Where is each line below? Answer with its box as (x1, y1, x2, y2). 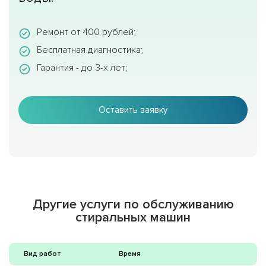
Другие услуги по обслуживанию (32, 197, 234, 213)
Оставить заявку (99, 104, 167, 116)
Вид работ (24, 249, 61, 259)
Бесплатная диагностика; (37, 44, 143, 56)
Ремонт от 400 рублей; (37, 26, 136, 39)
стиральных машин (75, 210, 191, 226)
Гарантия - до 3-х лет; (37, 62, 128, 74)
